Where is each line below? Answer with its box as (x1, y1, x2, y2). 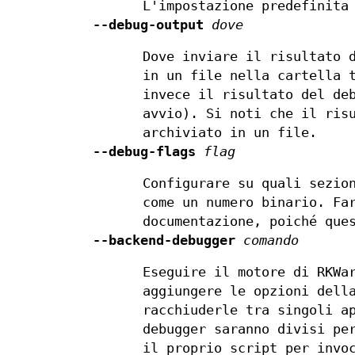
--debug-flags (93, 144, 196, 160)
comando (243, 233, 299, 249)
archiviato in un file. (143, 125, 318, 141)
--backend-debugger (93, 233, 235, 249)
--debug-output (93, 17, 204, 33)
